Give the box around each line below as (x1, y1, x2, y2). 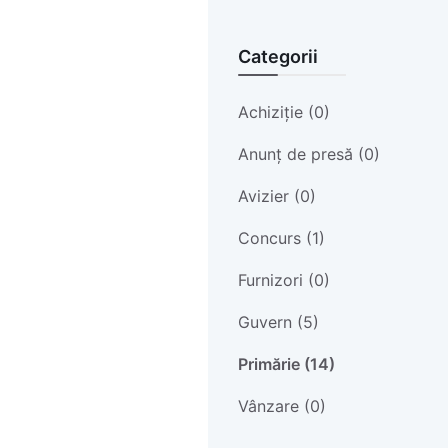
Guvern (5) (237, 311, 319, 332)
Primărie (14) (237, 353, 335, 374)
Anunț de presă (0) (237, 143, 380, 164)
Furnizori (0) (237, 269, 330, 290)
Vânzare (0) (237, 395, 326, 416)
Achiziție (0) (237, 101, 330, 122)
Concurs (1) (237, 227, 325, 248)
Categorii (237, 45, 318, 67)
